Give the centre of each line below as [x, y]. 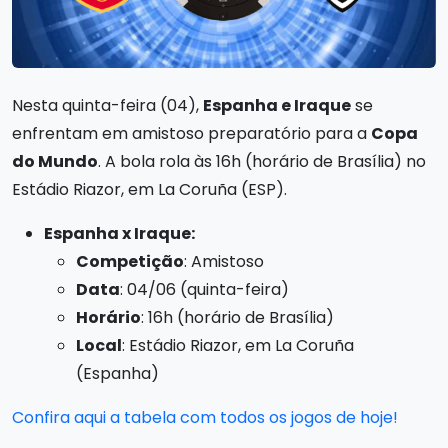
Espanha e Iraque [277, 105]
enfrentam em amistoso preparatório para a [191, 133]
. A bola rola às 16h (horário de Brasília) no [262, 161]
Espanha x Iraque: [119, 233]
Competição [130, 261]
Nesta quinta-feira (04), [107, 105]
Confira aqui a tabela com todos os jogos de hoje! [205, 417]
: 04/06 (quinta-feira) [204, 289]
